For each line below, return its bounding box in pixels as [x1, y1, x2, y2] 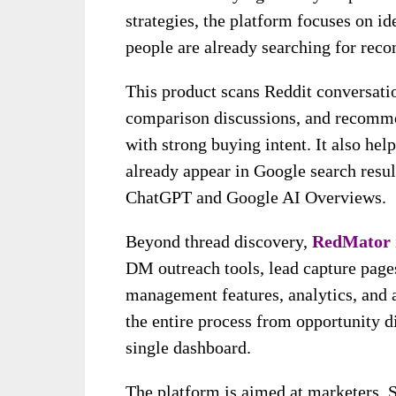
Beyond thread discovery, [126, 232, 312, 252]
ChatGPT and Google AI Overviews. [126, 187, 386, 208]
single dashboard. [126, 338, 251, 358]
